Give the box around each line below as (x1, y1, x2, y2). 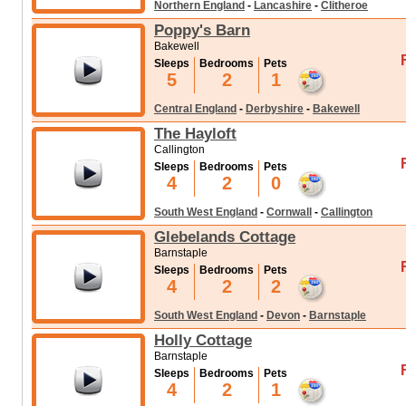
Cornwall (266, 206, 312, 218)
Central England (154, 102, 237, 115)
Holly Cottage (154, 331, 252, 349)
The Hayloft (154, 124, 237, 142)
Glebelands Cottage (154, 227, 295, 246)
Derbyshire (246, 102, 304, 115)
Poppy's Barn (154, 21, 250, 39)
